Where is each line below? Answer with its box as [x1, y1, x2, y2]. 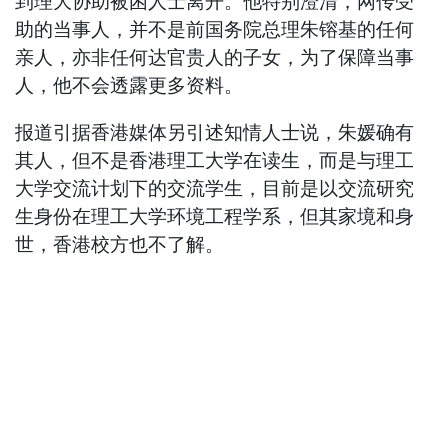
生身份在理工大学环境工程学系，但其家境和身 [15, 205, 415, 229]
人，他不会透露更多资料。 [15, 74, 244, 98]
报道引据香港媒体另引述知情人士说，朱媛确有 [15, 121, 415, 145]
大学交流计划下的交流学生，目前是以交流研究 [15, 177, 415, 201]
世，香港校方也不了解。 [15, 233, 225, 257]
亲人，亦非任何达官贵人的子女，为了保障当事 [15, 46, 415, 70]
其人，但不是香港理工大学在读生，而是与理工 [15, 149, 415, 173]
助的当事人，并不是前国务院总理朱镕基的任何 [15, 18, 415, 42]
